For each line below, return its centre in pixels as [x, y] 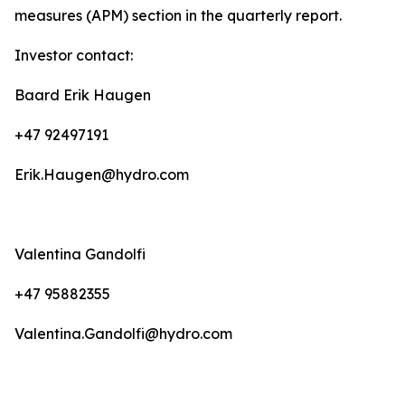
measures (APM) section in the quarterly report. [182, 15]
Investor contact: [79, 55]
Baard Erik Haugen [85, 95]
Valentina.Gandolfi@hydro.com [125, 334]
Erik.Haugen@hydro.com [104, 174]
